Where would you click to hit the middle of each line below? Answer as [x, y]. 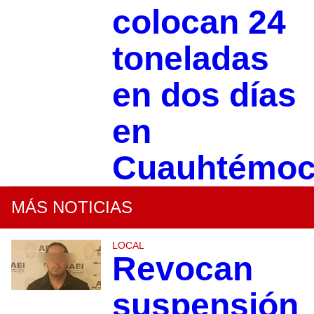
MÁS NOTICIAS [72, 207]
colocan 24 [199, 22]
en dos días [204, 95]
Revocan [182, 268]
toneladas [190, 58]
